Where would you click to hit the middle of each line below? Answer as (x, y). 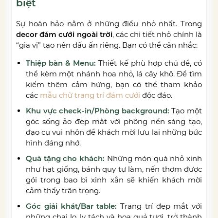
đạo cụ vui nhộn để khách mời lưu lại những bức (114, 132)
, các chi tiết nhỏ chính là (157, 35)
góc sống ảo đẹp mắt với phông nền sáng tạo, (114, 122)
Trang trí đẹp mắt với (159, 206)
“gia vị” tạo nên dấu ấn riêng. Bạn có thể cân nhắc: (107, 45)
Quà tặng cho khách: (65, 159)
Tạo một (186, 111)
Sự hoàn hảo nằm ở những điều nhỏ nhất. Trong (109, 24)
